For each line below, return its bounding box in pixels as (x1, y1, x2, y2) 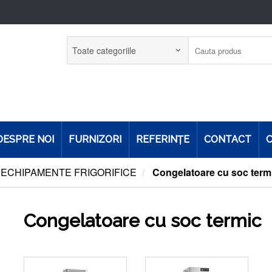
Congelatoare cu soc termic (24, 210, 262, 231)
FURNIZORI (69, 134, 121, 145)
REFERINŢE (136, 134, 189, 145)
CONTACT (204, 134, 251, 145)
